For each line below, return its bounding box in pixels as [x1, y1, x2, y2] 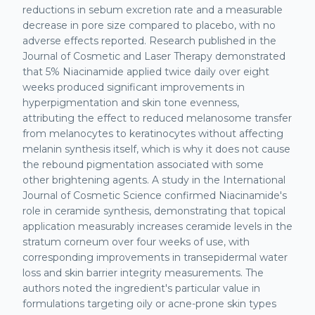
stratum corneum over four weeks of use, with [22, 236, 250, 248]
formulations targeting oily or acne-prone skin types [22, 297, 276, 310]
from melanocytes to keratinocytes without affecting [22, 127, 283, 140]
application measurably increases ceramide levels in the [22, 220, 292, 233]
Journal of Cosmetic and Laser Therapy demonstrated [22, 50, 285, 63]
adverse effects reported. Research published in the [22, 34, 276, 47]
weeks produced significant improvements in [22, 81, 245, 94]
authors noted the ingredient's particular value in [22, 282, 260, 295]
